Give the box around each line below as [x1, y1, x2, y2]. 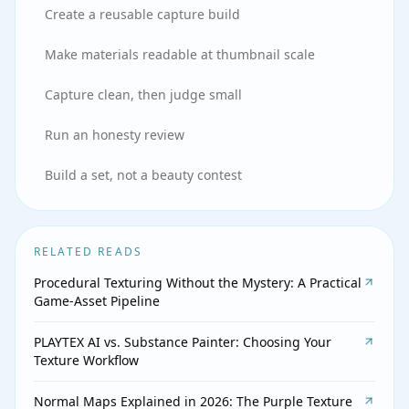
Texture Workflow [34, 351, 139, 369]
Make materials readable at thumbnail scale [45, 46, 315, 63]
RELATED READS [34, 244, 143, 259]
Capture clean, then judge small [45, 86, 242, 103]
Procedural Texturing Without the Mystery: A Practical [34, 274, 362, 291]
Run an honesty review [45, 126, 184, 143]
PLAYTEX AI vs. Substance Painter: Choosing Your [34, 333, 331, 351]
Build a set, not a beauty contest [45, 166, 242, 184]
